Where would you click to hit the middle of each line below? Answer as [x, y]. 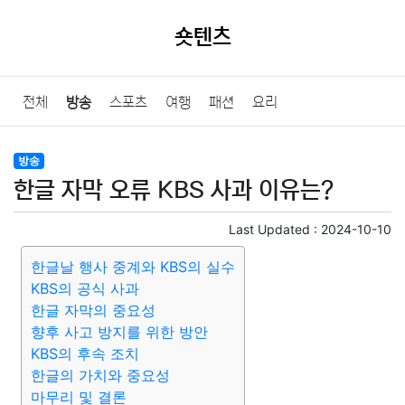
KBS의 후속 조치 [85, 353]
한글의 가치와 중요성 [100, 375]
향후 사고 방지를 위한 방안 [119, 332]
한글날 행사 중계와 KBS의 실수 [133, 267]
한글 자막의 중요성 [93, 310]
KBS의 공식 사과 [85, 288]
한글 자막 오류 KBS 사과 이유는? [174, 190]
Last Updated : [275, 229]
